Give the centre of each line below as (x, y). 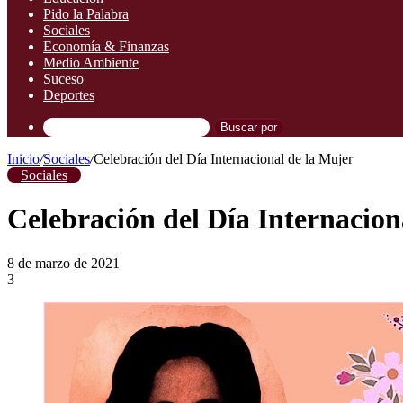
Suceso (63, 79)
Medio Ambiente (91, 63)
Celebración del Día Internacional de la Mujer (223, 159)
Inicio (23, 159)
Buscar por (249, 127)
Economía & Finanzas (106, 46)
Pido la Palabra (86, 14)
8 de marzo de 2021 (63, 263)
